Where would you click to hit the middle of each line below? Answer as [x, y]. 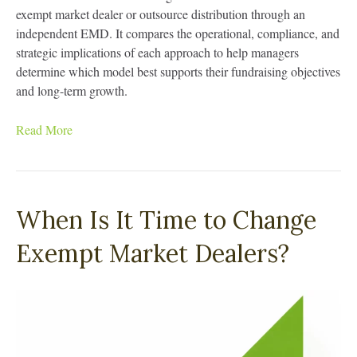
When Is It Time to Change [166, 220]
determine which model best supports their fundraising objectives [178, 71]
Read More [44, 129]
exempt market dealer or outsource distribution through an [161, 14]
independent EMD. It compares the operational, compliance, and [178, 33]
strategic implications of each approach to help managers [157, 52]
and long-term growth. [72, 90]
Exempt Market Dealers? [153, 253]
